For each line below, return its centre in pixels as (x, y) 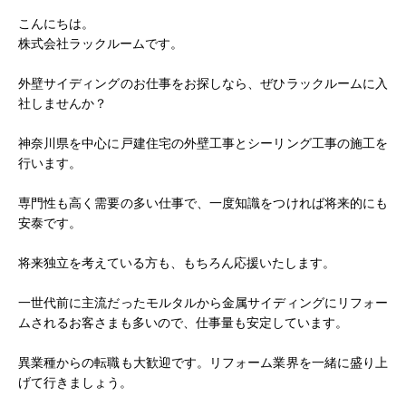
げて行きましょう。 (75, 383)
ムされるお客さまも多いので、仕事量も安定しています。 (183, 323)
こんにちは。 (56, 24)
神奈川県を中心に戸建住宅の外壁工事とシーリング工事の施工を (203, 144)
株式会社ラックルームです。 (101, 44)
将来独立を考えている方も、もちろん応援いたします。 (177, 263)
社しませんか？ (63, 104)
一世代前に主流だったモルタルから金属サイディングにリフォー (203, 303)
